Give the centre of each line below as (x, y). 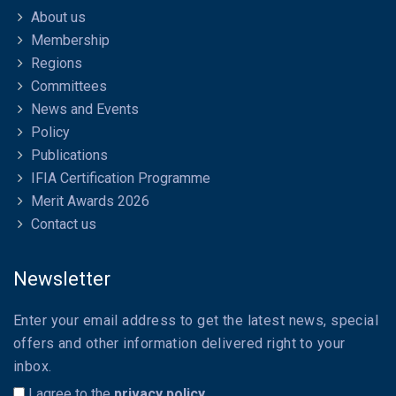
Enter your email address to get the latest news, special (196, 321)
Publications (69, 156)
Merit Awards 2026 (90, 202)
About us (58, 18)
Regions (57, 64)
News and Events (85, 110)
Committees (69, 87)
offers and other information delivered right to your (179, 344)
